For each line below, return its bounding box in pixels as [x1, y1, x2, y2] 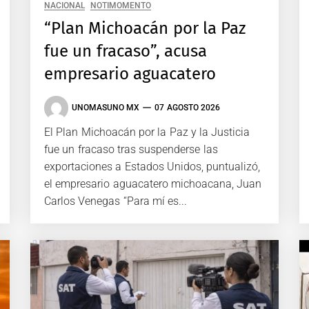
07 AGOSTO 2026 [154, 103, 220, 113]
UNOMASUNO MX [72, 103, 140, 113]
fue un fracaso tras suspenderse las [44, 142, 218, 156]
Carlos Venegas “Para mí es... [44, 194, 188, 208]
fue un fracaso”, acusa [44, 41, 207, 61]
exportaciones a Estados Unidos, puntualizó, [44, 159, 261, 173]
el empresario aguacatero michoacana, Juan [44, 177, 262, 190]
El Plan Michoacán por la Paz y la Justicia [44, 125, 250, 139]
